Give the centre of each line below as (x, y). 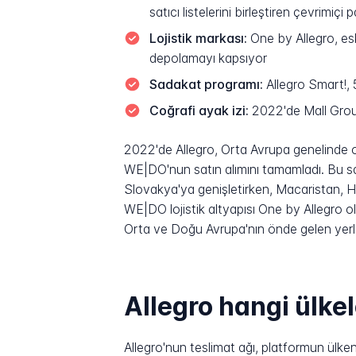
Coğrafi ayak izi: (199, 111)
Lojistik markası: (198, 39)
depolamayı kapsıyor (208, 59)
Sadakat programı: (206, 85)
